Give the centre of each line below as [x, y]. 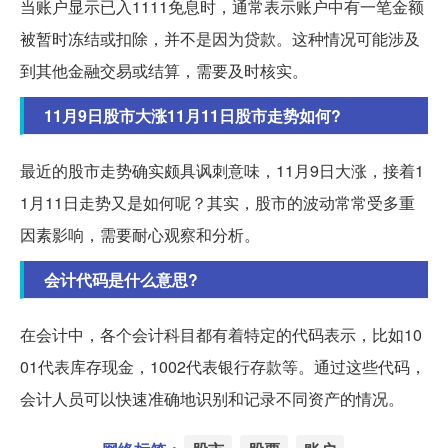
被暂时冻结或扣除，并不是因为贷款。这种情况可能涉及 [220, 38]
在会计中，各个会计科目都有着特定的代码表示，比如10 [221, 334]
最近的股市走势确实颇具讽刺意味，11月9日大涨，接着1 [222, 170]
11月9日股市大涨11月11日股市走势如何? [192, 115]
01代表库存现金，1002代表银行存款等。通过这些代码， [223, 366]
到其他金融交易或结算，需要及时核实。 [164, 70]
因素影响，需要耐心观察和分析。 [140, 234]
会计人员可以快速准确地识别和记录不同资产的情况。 [212, 398]
